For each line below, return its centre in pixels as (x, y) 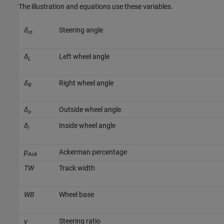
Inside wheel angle (87, 125)
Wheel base (76, 194)
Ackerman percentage (93, 152)
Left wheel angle (84, 56)
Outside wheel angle (90, 109)
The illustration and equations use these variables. (96, 6)
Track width (77, 168)
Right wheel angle (86, 83)
